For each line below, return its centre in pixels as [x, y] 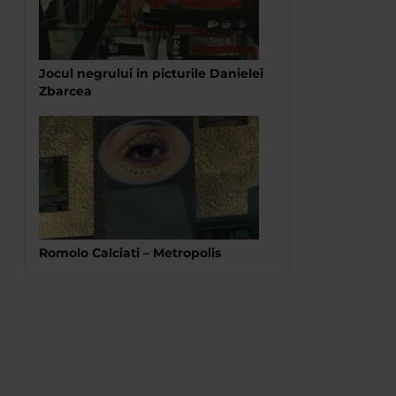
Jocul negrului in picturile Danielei [151, 73]
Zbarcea [65, 91]
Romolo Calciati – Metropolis [130, 253]
